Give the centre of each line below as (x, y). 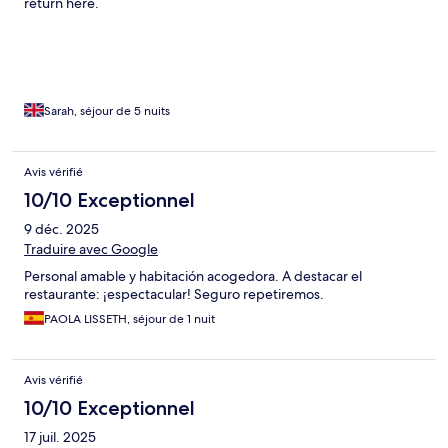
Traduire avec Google (91, 249)
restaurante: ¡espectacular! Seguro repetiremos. (174, 294)
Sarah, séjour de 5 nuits (107, 111)
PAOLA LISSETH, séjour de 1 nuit (129, 319)
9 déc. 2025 (61, 229)
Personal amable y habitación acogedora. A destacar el (193, 276)
